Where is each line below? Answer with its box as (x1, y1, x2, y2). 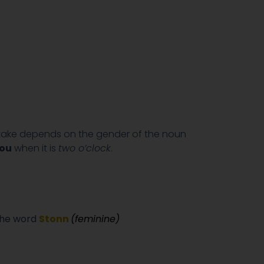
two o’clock (58, 141, 111, 155)
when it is (12, 141, 58, 155)
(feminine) (71, 212, 120, 226)
